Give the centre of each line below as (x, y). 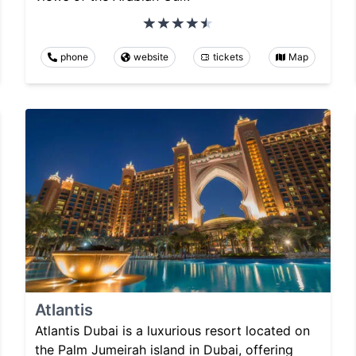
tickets (228, 57)
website (151, 57)
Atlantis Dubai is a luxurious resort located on (172, 330)
